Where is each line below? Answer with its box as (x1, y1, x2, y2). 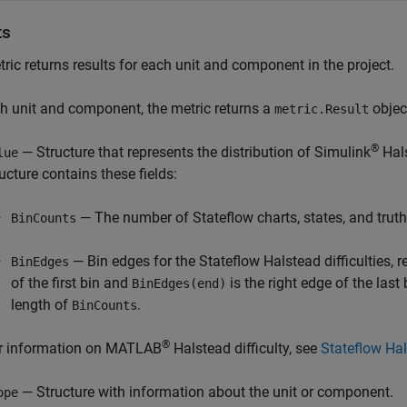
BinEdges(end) (132, 276, 226, 291)
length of (11, 296, 72, 313)
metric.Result (274, 102, 369, 116)
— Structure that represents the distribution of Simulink (18, 144, 371, 161)
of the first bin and (11, 274, 132, 292)
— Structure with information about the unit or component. (18, 383, 393, 401)
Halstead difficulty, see (170, 340, 321, 357)
